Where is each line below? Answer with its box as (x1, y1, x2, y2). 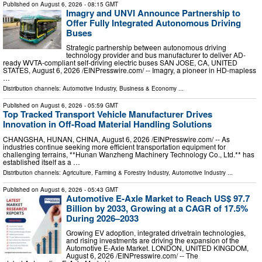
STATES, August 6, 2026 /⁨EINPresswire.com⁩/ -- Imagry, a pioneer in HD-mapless (3, 65, 256, 75)
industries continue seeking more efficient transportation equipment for (3, 141, 226, 151)
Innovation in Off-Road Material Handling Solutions (3, 118, 212, 131)
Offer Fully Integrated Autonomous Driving (66, 16, 241, 29)
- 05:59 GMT (82, 101, 118, 110)
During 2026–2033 (66, 211, 139, 225)
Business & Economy (119, 84, 177, 93)
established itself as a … (3, 156, 80, 167)
